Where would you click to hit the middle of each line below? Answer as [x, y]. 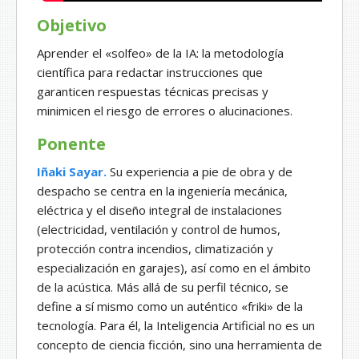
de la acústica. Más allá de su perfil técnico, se [163, 287]
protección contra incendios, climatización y [155, 249]
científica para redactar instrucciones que [150, 73]
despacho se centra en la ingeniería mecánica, [162, 191]
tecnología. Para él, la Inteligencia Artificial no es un [176, 326]
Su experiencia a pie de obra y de [201, 172]
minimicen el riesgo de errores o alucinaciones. [165, 111]
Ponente [71, 144]
